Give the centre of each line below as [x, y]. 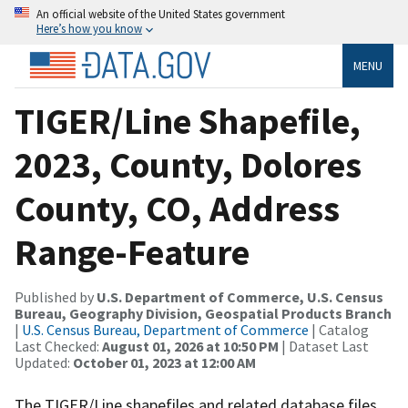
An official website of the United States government [161, 14]
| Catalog [339, 329]
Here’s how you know [89, 28]
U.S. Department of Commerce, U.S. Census [240, 296]
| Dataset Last [324, 346]
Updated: [44, 362]
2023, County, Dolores [188, 164]
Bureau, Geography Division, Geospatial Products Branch [203, 313]
